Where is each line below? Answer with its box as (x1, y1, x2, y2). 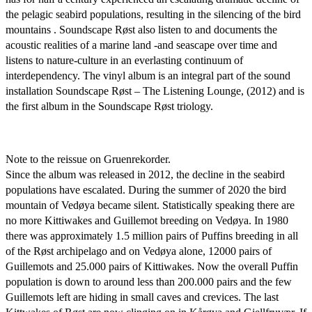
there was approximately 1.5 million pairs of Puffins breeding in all (6, 230, 298, 242)
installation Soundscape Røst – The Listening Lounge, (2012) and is (6, 85, 304, 97)
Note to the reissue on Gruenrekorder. (6, 153, 171, 165)
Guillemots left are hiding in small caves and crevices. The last (6, 291, 279, 303)
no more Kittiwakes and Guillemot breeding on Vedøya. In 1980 (6, 214, 288, 226)
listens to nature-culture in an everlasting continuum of (6, 54, 243, 66)
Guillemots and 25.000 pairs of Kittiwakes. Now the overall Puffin (6, 260, 298, 272)
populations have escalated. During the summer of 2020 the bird (6, 184, 286, 196)
